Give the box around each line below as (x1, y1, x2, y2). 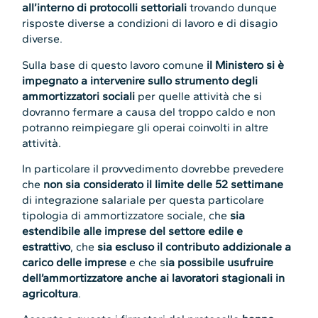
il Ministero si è (207, 57, 285, 72)
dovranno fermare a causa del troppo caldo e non (22, 104, 276, 119)
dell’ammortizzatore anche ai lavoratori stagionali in (22, 270, 285, 285)
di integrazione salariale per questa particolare (22, 192, 265, 207)
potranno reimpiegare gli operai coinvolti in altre (22, 120, 269, 134)
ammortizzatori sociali (22, 89, 136, 103)
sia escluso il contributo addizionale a (97, 239, 292, 253)
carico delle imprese (22, 255, 127, 269)
